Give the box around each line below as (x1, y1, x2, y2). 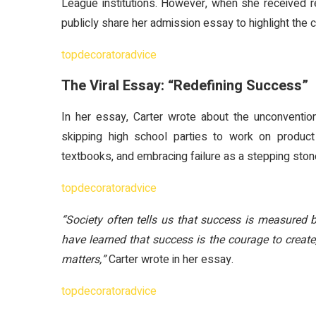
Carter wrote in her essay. (106, 251, 233, 268)
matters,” (61, 251, 106, 268)
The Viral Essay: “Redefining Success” (61, 75, 308, 96)
